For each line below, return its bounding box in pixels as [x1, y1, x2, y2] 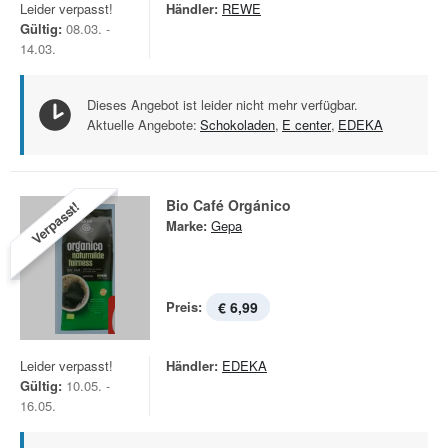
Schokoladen [200, 115, 275, 134]
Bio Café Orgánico [166, 195, 291, 215]
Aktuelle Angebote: [87, 115, 197, 134]
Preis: [166, 297, 202, 316]
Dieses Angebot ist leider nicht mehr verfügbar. [87, 95, 358, 114]
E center [282, 115, 331, 134]
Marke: [166, 216, 207, 235]
